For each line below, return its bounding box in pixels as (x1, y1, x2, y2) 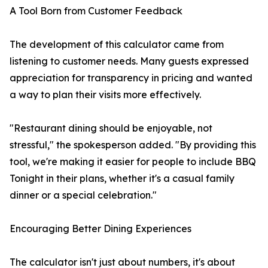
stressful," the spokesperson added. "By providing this (10, 139, 256, 151)
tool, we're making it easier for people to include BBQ (10, 156, 256, 168)
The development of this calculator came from (10, 38, 224, 51)
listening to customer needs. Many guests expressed (10, 55, 249, 68)
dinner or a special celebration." (10, 189, 157, 202)
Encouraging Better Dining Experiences (10, 223, 191, 235)
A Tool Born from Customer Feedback (10, 5, 182, 17)
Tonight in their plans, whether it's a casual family (10, 172, 234, 185)
